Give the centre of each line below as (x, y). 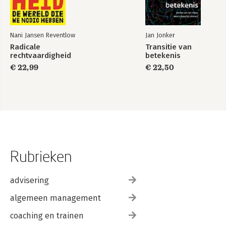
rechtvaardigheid (41, 55)
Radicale (25, 47)
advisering (30, 180)
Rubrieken (41, 156)
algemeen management (55, 198)
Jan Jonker (160, 35)
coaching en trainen (47, 215)
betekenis (163, 55)
